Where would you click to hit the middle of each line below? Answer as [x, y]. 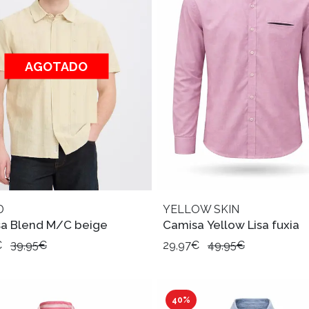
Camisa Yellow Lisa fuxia [231, 225]
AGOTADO [56, 66]
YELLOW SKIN [201, 209]
